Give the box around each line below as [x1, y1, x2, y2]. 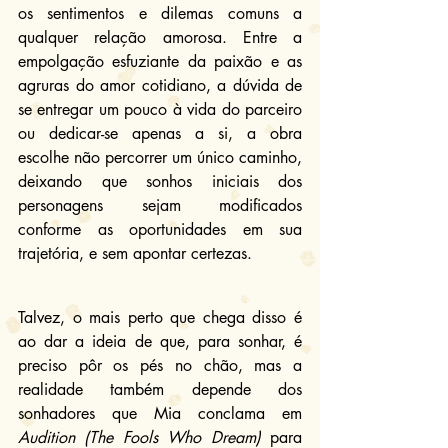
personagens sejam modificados [18, 194, 302, 216]
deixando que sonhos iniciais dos [18, 170, 302, 192]
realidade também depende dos [18, 378, 302, 400]
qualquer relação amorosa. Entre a [18, 26, 302, 48]
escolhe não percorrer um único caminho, [18, 146, 302, 168]
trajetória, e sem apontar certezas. [18, 242, 252, 264]
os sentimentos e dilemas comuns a [18, 2, 302, 24]
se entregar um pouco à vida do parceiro [18, 98, 302, 120]
